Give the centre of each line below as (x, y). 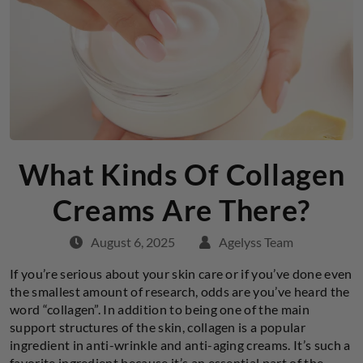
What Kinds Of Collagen (181, 174)
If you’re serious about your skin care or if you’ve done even (181, 273)
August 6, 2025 (132, 241)
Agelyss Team (256, 241)
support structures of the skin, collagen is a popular (158, 327)
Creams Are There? (181, 209)
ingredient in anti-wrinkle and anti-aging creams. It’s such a (180, 344)
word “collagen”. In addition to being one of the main (160, 309)
